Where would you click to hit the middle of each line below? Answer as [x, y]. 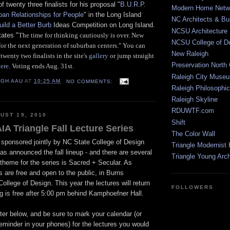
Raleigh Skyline [195, 100]
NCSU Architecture [199, 31]
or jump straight [131, 55]
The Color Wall [193, 133]
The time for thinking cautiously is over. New [81, 35]
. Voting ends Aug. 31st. [41, 66]
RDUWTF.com [193, 111]
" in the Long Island [112, 14]
